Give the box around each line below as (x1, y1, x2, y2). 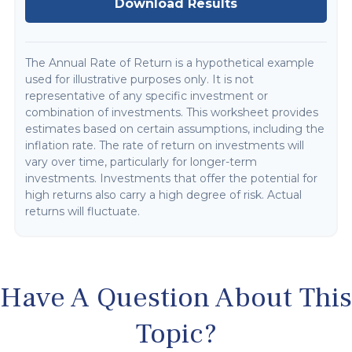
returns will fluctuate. (25, 204, 140, 218)
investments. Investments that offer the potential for (25, 171, 317, 185)
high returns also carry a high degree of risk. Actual (25, 188, 302, 202)
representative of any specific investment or (25, 89, 268, 103)
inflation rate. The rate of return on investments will (25, 138, 304, 152)
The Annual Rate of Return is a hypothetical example (25, 56, 314, 70)
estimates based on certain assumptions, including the (25, 122, 324, 136)
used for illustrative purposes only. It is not (25, 72, 254, 86)
